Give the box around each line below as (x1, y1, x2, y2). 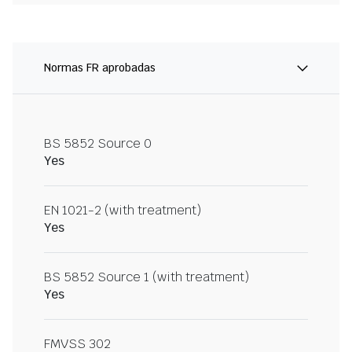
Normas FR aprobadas (44, 60, 156, 75)
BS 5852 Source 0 (44, 135, 152, 152)
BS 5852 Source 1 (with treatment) (44, 269, 249, 286)
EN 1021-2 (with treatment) (44, 202, 201, 219)
